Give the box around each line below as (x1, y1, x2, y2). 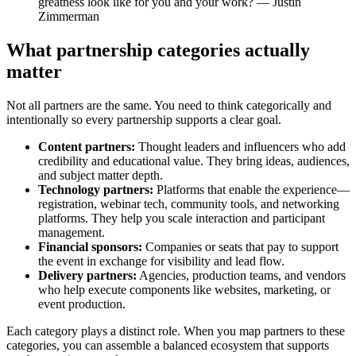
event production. (38, 297, 126, 311)
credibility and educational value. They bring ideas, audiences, (38, 154, 350, 168)
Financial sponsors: (38, 240, 142, 254)
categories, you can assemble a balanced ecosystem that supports (6, 339, 329, 353)
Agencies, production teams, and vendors (137, 269, 346, 283)
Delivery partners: (38, 269, 137, 283)
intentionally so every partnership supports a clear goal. (6, 113, 281, 127)
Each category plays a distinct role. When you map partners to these (6, 324, 345, 339)
